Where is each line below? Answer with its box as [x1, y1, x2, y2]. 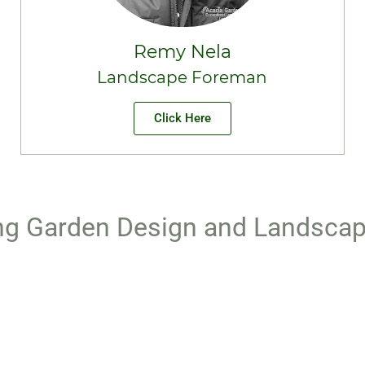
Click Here [153, 111, 211, 125]
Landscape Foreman [97, 68, 268, 87]
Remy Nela [133, 41, 231, 63]
